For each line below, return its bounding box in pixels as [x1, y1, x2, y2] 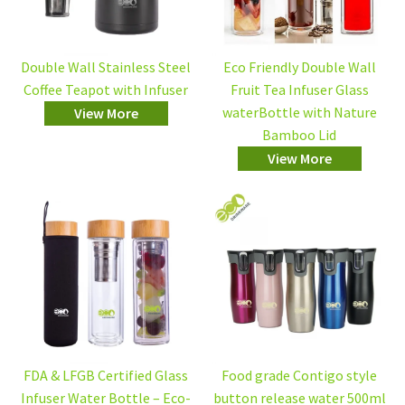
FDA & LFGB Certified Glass [24, 366, 188, 384]
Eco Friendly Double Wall [222, 58, 376, 76]
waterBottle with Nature [221, 103, 377, 121]
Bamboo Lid [262, 126, 336, 144]
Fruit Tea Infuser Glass [230, 80, 369, 99]
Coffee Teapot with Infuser [24, 80, 188, 99]
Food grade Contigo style [221, 366, 377, 384]
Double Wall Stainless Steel [21, 58, 191, 76]
